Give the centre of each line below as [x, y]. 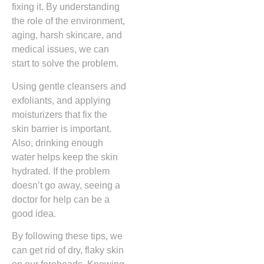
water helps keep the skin [65, 157]
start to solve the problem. [65, 64]
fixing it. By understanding [66, 7]
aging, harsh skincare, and [67, 35]
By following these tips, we [67, 236]
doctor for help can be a [61, 199]
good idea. [34, 213]
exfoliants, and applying [61, 100]
